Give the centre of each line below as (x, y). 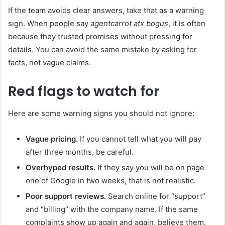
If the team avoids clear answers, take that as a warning (106, 10)
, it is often (187, 23)
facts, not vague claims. (49, 62)
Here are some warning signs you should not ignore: (101, 114)
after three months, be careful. (80, 152)
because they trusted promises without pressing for (100, 36)
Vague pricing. (52, 139)
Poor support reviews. (66, 196)
